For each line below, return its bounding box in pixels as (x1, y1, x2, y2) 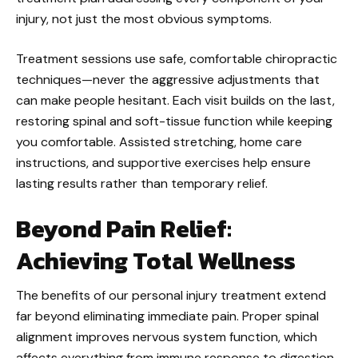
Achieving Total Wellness (16, 243, 296, 279)
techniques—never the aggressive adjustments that (16, 71, 320, 88)
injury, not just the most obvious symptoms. (16, 10, 272, 27)
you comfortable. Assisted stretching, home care (16, 133, 302, 150)
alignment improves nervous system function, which (16, 328, 317, 345)
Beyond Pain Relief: (16, 211, 232, 247)
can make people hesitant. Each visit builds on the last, (16, 92, 335, 109)
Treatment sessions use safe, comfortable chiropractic (16, 50, 337, 67)
